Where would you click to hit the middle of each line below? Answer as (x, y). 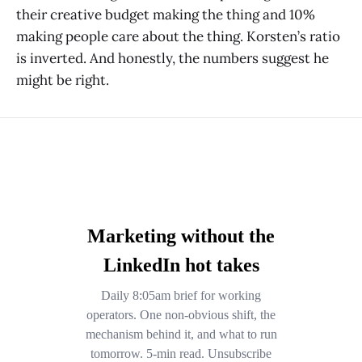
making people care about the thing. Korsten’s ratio (178, 36)
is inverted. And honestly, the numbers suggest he (173, 58)
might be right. (63, 80)
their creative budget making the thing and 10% (166, 14)
